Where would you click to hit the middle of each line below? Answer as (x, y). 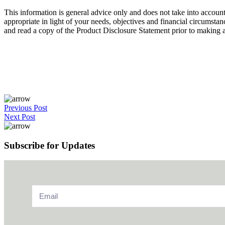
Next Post (20, 117)
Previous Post (26, 108)
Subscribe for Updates (49, 145)
